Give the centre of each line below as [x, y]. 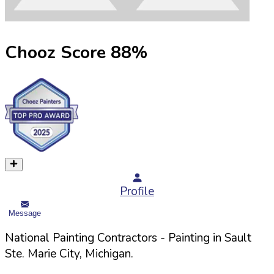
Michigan [108, 254]
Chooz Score [55, 52]
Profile [137, 192]
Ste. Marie [31, 254]
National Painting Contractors [81, 238]
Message [25, 213]
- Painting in [191, 238]
